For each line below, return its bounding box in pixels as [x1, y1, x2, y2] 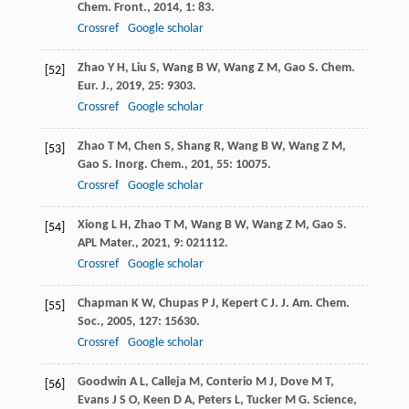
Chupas [158, 297, 199, 311]
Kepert [221, 297, 258, 311]
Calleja [151, 375, 186, 390]
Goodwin [77, 375, 127, 390]
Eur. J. [77, 79, 110, 94]
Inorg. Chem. [114, 158, 184, 173]
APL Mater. [77, 236, 135, 251]
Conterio [205, 375, 253, 390]
